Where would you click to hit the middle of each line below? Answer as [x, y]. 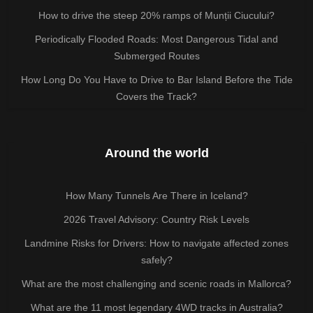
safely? [156, 260]
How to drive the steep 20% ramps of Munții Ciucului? [156, 15]
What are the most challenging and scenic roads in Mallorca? [156, 283]
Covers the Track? [156, 96]
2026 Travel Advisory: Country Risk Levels [156, 219]
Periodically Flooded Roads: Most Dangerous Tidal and [156, 39]
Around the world [156, 153]
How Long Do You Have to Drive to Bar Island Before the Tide [156, 79]
